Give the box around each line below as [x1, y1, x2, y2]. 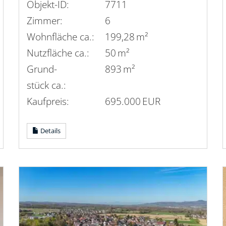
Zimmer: [27, 13, 63, 27]
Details [39, 126, 61, 135]
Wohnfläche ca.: [27, 29, 95, 43]
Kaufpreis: [27, 94, 70, 108]
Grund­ [27, 62, 58, 76]
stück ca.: [27, 78, 67, 92]
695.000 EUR [105, 94, 161, 108]
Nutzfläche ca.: [27, 45, 90, 60]
